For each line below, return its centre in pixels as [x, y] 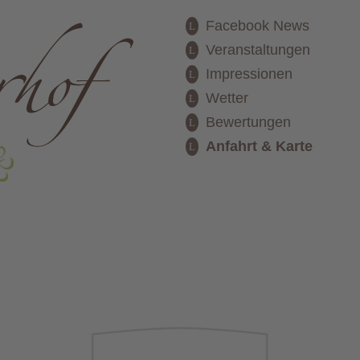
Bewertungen [249, 122]
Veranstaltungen [258, 49]
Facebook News [258, 25]
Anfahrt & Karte [260, 146]
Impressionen [250, 74]
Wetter [227, 98]
